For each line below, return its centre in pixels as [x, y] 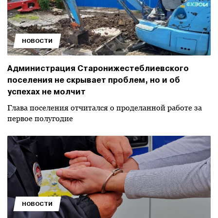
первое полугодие [40, 118]
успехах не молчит [46, 92]
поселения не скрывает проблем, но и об [94, 80]
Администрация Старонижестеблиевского [98, 68]
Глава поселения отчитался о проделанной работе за [105, 108]
